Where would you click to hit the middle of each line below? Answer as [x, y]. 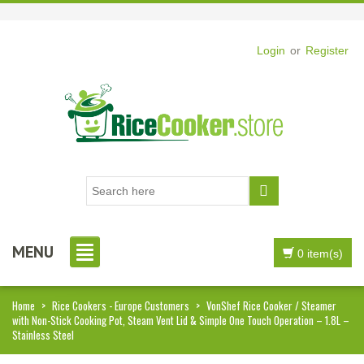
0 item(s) [320, 254]
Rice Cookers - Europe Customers [121, 306]
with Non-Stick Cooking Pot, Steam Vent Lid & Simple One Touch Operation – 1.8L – [181, 321]
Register [327, 50]
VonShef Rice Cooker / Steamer [271, 306]
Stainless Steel [43, 335]
